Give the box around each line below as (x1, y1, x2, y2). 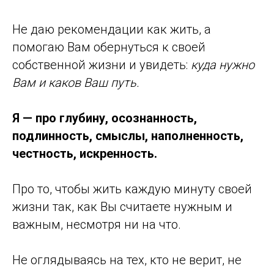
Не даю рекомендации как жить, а (12, 21, 211, 37)
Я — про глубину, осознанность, (12, 110, 197, 125)
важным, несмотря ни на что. (12, 217, 181, 232)
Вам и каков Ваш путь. (12, 75, 139, 90)
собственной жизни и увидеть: (12, 57, 191, 72)
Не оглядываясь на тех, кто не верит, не (12, 252, 242, 267)
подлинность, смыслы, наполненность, (12, 128, 243, 143)
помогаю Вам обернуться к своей (12, 39, 206, 54)
